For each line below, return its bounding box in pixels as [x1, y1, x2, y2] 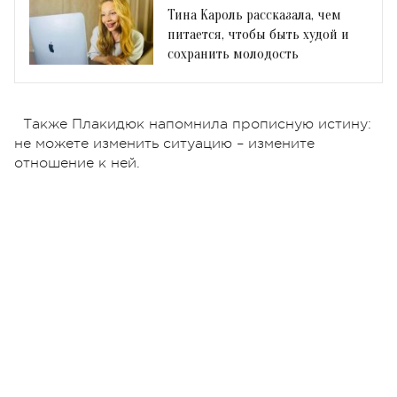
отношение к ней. [14, 154, 140, 171]
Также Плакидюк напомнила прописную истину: [23, 115, 371, 132]
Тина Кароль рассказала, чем [167, 6, 341, 23]
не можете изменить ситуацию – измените [14, 135, 315, 152]
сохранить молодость [167, 45, 299, 62]
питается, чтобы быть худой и [167, 26, 349, 43]
